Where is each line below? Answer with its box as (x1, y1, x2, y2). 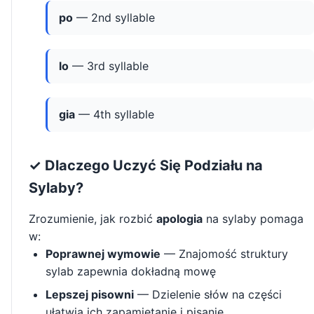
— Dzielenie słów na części (134, 287, 282, 302)
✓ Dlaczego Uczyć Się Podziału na (29, 157, 263, 175)
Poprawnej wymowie (46, 247, 161, 261)
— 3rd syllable (69, 59, 149, 74)
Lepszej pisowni (46, 287, 134, 302)
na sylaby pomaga (203, 212, 303, 226)
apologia (156, 212, 203, 226)
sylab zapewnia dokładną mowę (46, 264, 216, 279)
